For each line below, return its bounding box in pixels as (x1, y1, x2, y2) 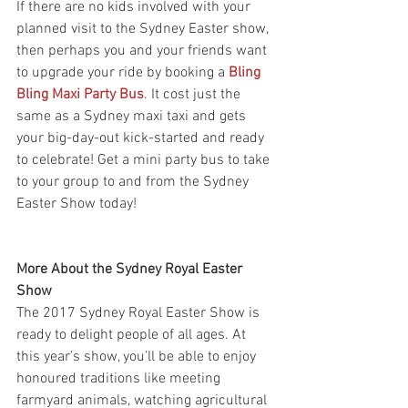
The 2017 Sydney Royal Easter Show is (16, 303, 263, 322)
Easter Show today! (16, 194, 137, 213)
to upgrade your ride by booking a (16, 63, 229, 82)
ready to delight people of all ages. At (16, 325, 250, 344)
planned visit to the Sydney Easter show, (16, 19, 271, 38)
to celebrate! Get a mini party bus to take (16, 150, 273, 169)
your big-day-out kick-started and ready (16, 128, 268, 148)
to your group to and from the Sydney (16, 172, 252, 191)
